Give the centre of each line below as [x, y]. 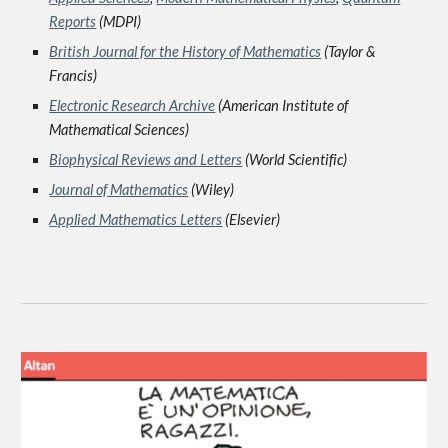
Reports [73, 21]
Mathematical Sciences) [119, 129]
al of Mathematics [136, 189]
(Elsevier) [251, 219]
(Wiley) [211, 189]
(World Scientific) [295, 159]
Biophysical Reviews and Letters [146, 159]
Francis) [73, 75]
